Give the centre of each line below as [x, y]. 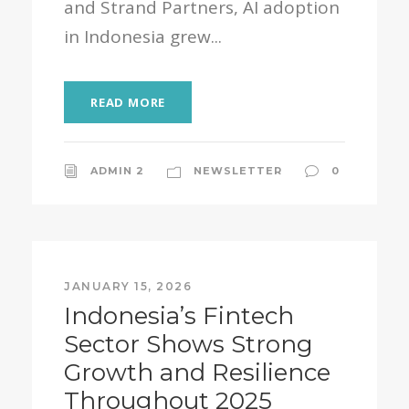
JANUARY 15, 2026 [128, 286]
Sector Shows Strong [189, 344]
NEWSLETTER [238, 171]
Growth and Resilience [197, 372]
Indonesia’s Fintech [179, 316]
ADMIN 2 [117, 171]
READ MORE [128, 102]
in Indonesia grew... [143, 37]
